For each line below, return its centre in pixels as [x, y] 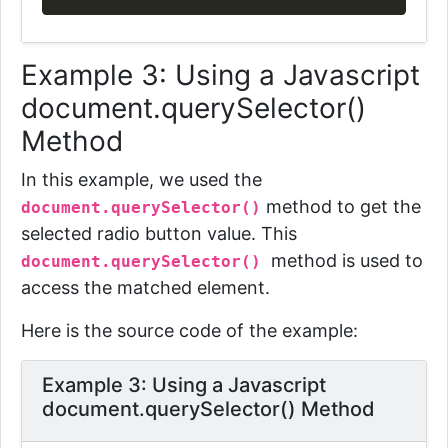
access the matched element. [145, 287]
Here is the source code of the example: [189, 330]
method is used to [347, 260]
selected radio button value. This [159, 233]
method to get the [341, 206]
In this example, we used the [141, 179]
